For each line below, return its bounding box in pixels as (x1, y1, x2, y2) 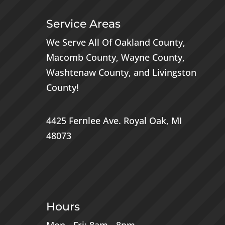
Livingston (152, 66, 196, 79)
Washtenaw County (46, 66, 129, 79)
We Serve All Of (46, 36, 115, 49)
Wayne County (121, 51, 182, 64)
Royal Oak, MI (123, 115, 182, 127)
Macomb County (46, 51, 116, 64)
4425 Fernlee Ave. (46, 115, 124, 127)
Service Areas (46, 17, 121, 31)
